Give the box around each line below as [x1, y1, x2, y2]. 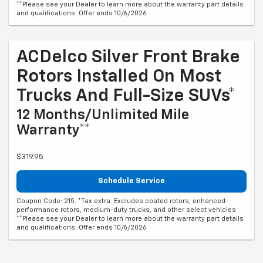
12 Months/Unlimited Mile [16, 108, 189, 123]
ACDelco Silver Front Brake [16, 49, 240, 67]
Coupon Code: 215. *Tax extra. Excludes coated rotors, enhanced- [16, 197, 228, 204]
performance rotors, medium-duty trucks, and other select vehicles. [16, 206, 238, 213]
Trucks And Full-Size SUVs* [16, 87, 235, 106]
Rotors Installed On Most [16, 68, 221, 86]
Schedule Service [98, 177, 165, 186]
